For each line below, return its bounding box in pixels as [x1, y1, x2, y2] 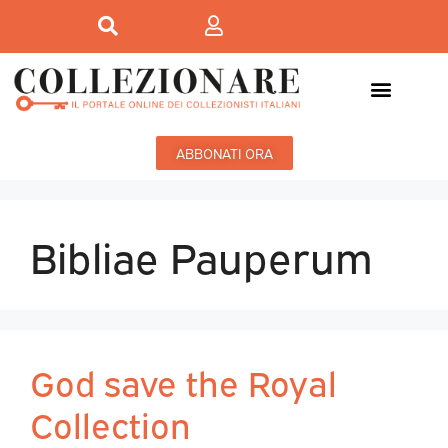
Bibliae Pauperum [30, 226, 373, 284]
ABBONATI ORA [175, 143, 273, 163]
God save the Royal [30, 357, 337, 406]
